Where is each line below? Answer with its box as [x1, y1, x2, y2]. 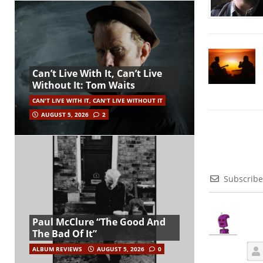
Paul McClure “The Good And [32, 215, 166, 229]
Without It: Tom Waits [32, 78, 135, 92]
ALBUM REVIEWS [32, 245, 82, 254]
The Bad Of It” [32, 227, 97, 241]
